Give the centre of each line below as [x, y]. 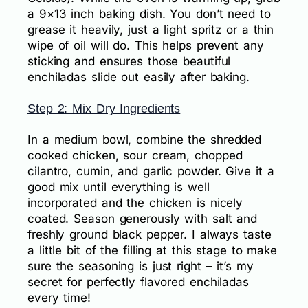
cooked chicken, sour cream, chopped [135, 155]
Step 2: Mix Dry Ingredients [104, 109]
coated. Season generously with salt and [143, 218]
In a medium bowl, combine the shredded [145, 139]
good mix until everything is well [119, 187]
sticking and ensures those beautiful [129, 62]
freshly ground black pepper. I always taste [150, 234]
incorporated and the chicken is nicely [135, 202]
